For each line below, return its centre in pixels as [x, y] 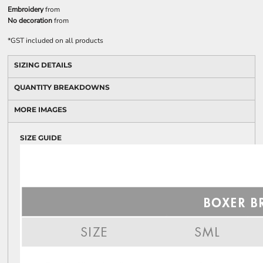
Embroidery [26, 9]
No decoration [30, 21]
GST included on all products [57, 41]
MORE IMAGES [41, 109]
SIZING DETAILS [43, 65]
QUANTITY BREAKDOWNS [62, 87]
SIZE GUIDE [41, 138]
